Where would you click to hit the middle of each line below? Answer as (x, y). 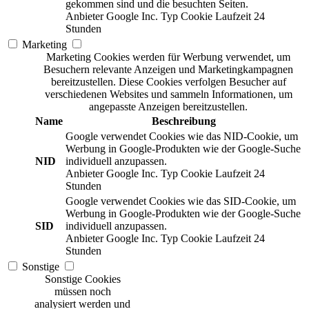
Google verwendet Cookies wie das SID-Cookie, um (181, 201)
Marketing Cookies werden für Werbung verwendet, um (168, 57)
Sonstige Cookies (82, 279)
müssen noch (82, 292)
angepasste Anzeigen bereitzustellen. (168, 107)
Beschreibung (183, 121)
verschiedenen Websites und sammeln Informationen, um (168, 94)
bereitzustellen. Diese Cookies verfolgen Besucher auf (168, 82)
